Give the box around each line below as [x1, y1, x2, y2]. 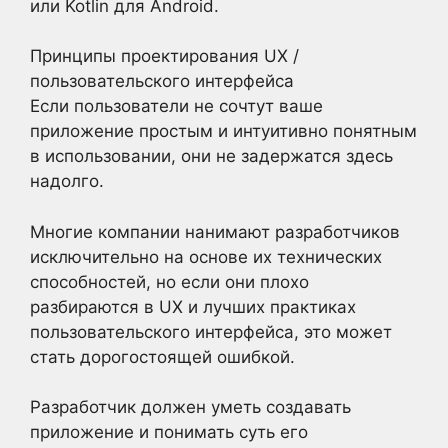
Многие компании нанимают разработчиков [30, 221, 400, 242]
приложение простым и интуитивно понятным [30, 121, 417, 141]
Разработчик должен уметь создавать [30, 397, 351, 417]
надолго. [30, 171, 104, 191]
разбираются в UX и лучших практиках [30, 296, 356, 317]
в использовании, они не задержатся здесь [30, 146, 393, 166]
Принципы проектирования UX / [30, 46, 299, 66]
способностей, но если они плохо [30, 271, 309, 292]
